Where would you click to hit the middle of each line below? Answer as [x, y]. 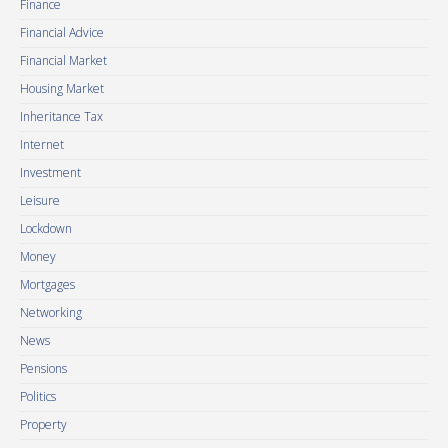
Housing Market [62, 88]
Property [43, 424]
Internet [42, 144]
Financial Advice [62, 32]
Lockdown [46, 228]
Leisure [40, 200]
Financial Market [63, 60]
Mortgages [47, 284]
